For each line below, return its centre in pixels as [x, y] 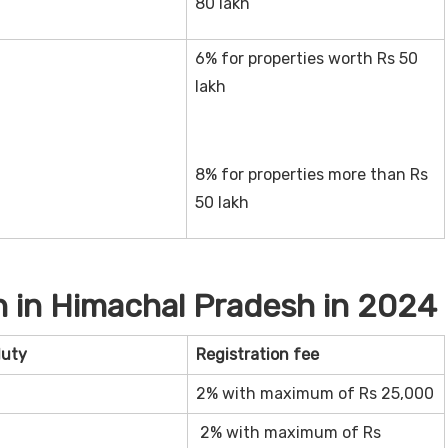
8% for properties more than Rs [311, 174]
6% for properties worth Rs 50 [306, 58]
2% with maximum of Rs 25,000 [314, 393]
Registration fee [257, 354]
